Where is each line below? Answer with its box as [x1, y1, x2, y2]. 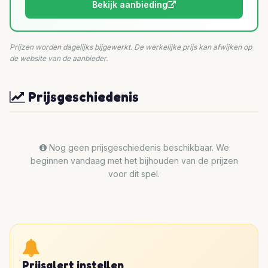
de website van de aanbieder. [10, 54, 108, 63]
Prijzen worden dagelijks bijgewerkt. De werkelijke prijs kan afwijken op [10, 42, 252, 52]
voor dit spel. [108, 169, 160, 179]
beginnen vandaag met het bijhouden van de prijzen [30, 156, 238, 166]
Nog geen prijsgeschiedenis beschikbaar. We [46, 142, 229, 153]
